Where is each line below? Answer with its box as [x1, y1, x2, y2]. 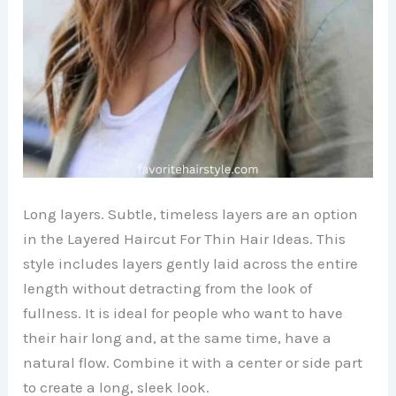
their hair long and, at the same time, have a [23, 328, 332, 346]
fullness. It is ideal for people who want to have [23, 303, 344, 322]
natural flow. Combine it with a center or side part [23, 353, 363, 371]
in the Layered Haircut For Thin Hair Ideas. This [23, 229, 346, 247]
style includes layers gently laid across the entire [23, 254, 359, 272]
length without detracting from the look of [23, 278, 313, 297]
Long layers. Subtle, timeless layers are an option [23, 204, 359, 223]
